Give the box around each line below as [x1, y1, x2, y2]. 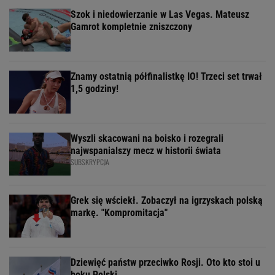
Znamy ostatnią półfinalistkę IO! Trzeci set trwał [71, 71, 262, 83]
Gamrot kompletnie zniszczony [71, 21, 192, 33]
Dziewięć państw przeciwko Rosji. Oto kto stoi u [71, 257, 260, 269]
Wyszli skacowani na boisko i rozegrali [71, 133, 223, 145]
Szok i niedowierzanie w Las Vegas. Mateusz [71, 9, 249, 21]
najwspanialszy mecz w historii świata [71, 145, 221, 157]
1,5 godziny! [71, 83, 118, 95]
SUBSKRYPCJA [71, 157, 109, 168]
